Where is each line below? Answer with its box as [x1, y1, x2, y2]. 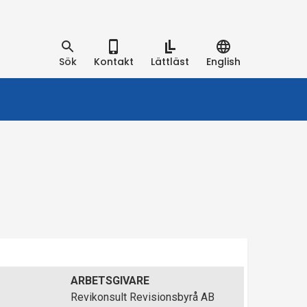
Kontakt [100, 54, 134, 69]
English [211, 54, 241, 69]
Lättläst [155, 54, 189, 69]
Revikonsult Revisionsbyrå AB [71, 291, 215, 304]
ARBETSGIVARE [71, 274, 150, 287]
